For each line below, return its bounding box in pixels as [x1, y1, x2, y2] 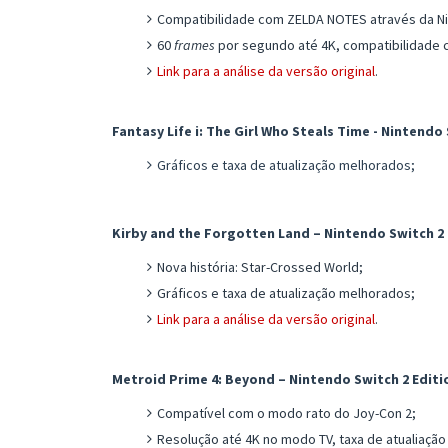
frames [174, 35, 215, 54]
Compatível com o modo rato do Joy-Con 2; [157, 403, 416, 422]
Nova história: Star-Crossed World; [157, 257, 363, 276]
